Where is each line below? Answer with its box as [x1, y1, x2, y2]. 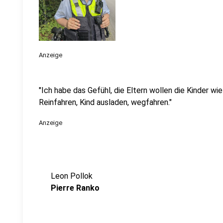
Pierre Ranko [51, 183, 100, 193]
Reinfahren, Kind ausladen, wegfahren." [39, 98, 172, 107]
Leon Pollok [51, 171, 93, 181]
